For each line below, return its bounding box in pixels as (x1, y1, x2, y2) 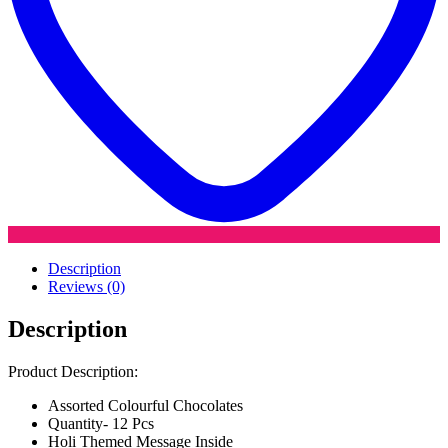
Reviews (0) (48, 277, 125, 295)
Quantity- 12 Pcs (48, 414, 154, 432)
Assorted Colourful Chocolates (48, 396, 243, 414)
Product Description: (8, 362, 138, 380)
